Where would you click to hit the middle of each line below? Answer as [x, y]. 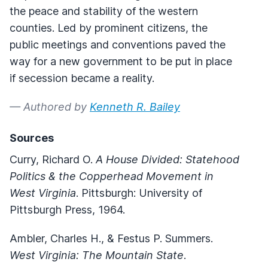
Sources [32, 138]
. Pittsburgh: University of [139, 193]
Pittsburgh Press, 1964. [67, 209]
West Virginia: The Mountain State [97, 255]
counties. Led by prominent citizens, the [109, 28]
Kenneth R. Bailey [135, 106]
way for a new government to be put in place [121, 61]
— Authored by [50, 106]
